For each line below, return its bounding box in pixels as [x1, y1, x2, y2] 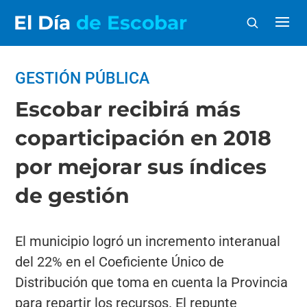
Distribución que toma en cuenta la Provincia [15, 274, 288, 291]
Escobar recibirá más [15, 97, 241, 122]
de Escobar [76, 11, 187, 34]
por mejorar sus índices [15, 154, 267, 180]
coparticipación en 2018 [15, 125, 272, 151]
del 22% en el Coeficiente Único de [15, 254, 225, 270]
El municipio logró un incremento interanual [15, 233, 281, 249]
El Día [14, 11, 76, 34]
